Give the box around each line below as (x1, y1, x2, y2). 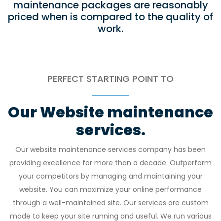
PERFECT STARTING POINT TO (47, 73, 174, 85)
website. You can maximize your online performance (19, 184, 202, 194)
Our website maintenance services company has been (15, 145, 206, 154)
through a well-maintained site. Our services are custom (12, 198, 209, 208)
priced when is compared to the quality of (8, 10, 213, 24)
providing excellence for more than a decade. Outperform (9, 158, 212, 168)
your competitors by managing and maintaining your (18, 171, 203, 181)
